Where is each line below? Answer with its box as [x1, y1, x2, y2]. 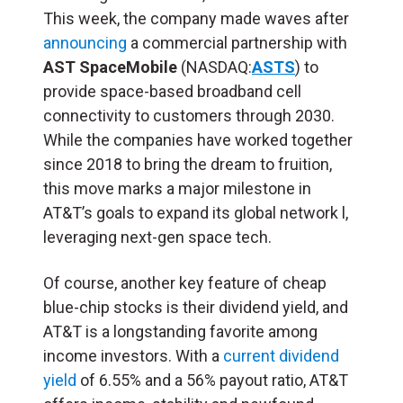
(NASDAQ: [177, 57, 252, 76]
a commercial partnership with [127, 32, 347, 52]
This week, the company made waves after [43, 8, 349, 28]
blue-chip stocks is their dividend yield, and [43, 297, 348, 317]
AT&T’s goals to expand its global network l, [43, 202, 348, 222]
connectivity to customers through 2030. [43, 105, 335, 125]
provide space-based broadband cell [43, 81, 301, 101]
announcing [43, 32, 127, 52]
